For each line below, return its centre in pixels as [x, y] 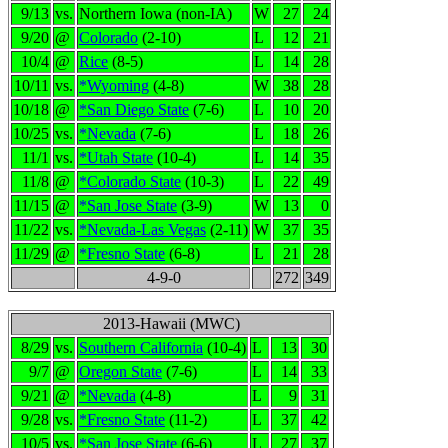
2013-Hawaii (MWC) [171, 323]
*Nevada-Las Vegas [142, 229]
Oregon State [120, 371]
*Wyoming [114, 85]
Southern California [141, 347]
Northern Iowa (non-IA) [155, 13]
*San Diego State [134, 109]
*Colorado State [130, 181]
